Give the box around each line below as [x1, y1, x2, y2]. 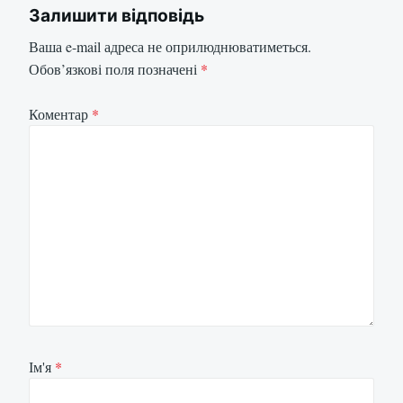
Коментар [29, 104, 92, 124]
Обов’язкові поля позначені [29, 58, 201, 78]
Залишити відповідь [29, 4, 204, 27]
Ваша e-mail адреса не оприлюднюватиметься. [29, 36, 311, 56]
